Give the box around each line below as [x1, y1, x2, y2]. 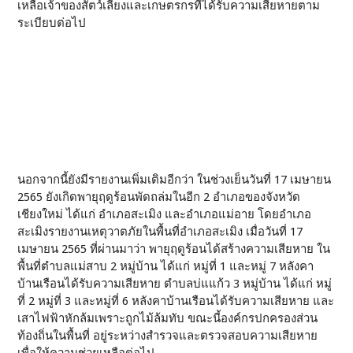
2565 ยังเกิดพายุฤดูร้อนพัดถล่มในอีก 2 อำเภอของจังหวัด [17, 190, 301, 204]
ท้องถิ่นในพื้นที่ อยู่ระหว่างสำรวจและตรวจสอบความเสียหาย [17, 329, 318, 343]
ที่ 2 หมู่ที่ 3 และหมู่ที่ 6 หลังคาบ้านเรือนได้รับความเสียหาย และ [17, 294, 335, 308]
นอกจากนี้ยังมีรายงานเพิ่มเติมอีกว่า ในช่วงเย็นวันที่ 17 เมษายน [17, 173, 332, 187]
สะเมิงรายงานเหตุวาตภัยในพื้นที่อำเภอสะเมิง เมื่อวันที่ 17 [17, 225, 303, 239]
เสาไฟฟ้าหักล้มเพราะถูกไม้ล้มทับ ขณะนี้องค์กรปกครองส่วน [17, 311, 318, 325]
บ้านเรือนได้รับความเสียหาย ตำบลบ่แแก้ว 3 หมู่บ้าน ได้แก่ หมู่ [17, 277, 333, 291]
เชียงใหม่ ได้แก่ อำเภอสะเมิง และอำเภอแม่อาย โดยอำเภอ [17, 207, 312, 221]
